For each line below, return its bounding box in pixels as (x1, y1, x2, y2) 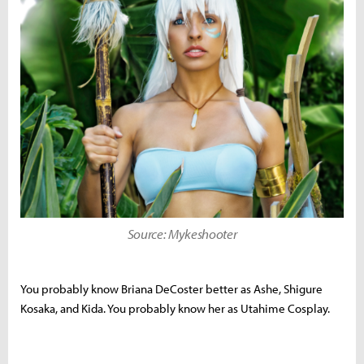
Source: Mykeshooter (127, 224, 237, 242)
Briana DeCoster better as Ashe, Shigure (121, 280, 323, 297)
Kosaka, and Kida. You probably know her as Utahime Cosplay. (20, 300, 332, 316)
